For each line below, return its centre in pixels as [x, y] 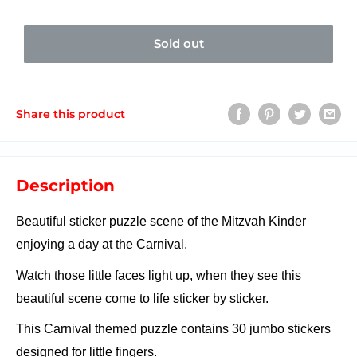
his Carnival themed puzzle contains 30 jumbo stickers [177, 329]
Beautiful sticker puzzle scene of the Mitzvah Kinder [161, 221]
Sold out [178, 43]
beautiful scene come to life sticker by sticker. [142, 298]
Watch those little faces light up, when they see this [159, 275]
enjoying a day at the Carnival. [102, 244]
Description [65, 185]
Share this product [71, 114]
